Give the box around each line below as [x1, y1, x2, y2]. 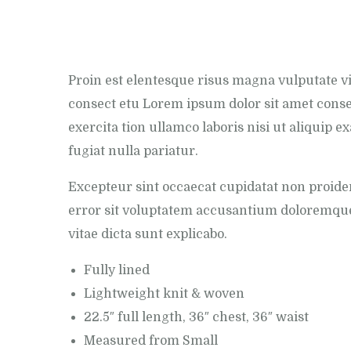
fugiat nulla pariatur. [68, 144, 198, 158]
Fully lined [84, 263, 150, 277]
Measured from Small [84, 334, 218, 348]
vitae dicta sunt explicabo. [68, 227, 227, 241]
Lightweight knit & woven [84, 287, 244, 301]
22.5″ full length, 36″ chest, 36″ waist [84, 310, 309, 324]
